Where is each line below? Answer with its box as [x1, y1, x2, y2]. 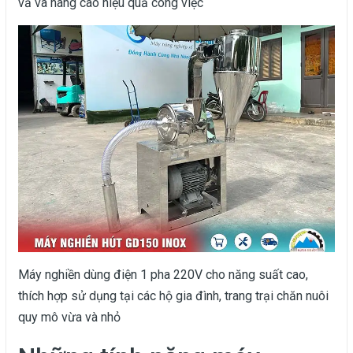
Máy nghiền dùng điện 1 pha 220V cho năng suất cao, [18, 267, 308, 283]
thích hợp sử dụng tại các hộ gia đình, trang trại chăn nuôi [18, 288, 329, 304]
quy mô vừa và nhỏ [18, 310, 121, 325]
